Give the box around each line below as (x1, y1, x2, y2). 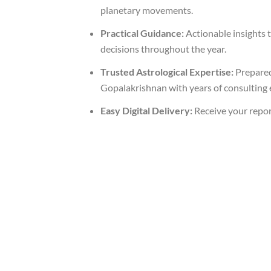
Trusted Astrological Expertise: (100, 66, 233, 78)
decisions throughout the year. (100, 43, 226, 55)
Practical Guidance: (100, 27, 184, 39)
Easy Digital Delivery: (100, 105, 192, 117)
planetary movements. (100, 4, 193, 16)
